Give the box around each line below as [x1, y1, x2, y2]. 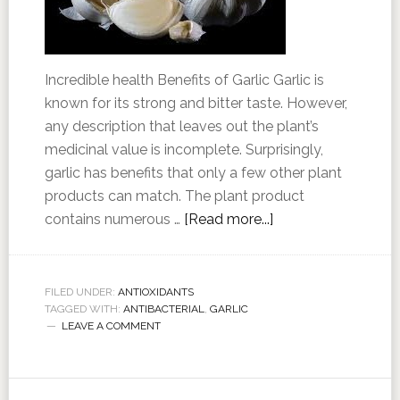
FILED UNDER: [44, 286, 118, 298]
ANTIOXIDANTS [117, 286, 194, 298]
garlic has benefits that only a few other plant [44, 164, 342, 181]
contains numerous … [44, 211, 184, 228]
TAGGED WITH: [44, 303, 123, 315]
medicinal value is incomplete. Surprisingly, [44, 141, 323, 158]
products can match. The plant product [44, 187, 304, 204]
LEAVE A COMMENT [61, 320, 161, 332]
